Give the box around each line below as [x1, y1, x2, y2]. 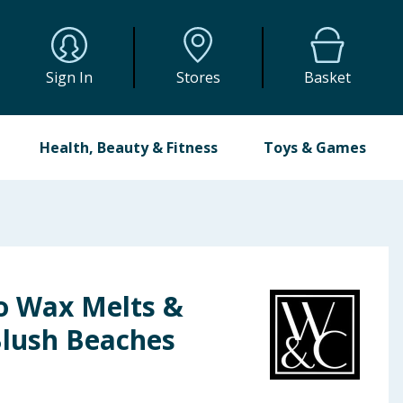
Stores [175, 67, 220, 87]
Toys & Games [263, 138, 366, 157]
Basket [304, 67, 352, 87]
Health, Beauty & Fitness [40, 138, 219, 157]
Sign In [46, 67, 94, 87]
